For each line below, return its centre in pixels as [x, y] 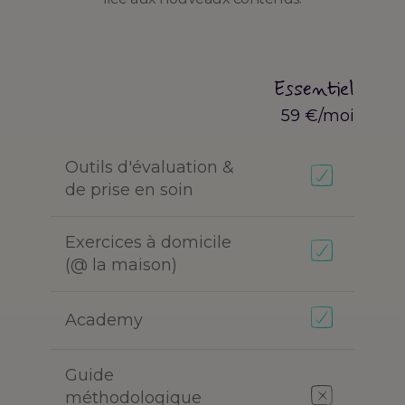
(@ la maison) [121, 265]
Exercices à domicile [148, 243]
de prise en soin [129, 190]
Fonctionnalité [202, 137]
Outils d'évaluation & [150, 168]
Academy [104, 320]
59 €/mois [322, 116]
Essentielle [322, 90]
